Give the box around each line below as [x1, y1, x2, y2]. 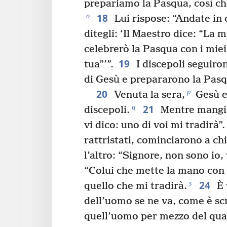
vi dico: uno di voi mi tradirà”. [84, 120, 225, 132]
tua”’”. [84, 59, 113, 71]
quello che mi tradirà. [84, 180, 187, 193]
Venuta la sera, [111, 89, 185, 101]
